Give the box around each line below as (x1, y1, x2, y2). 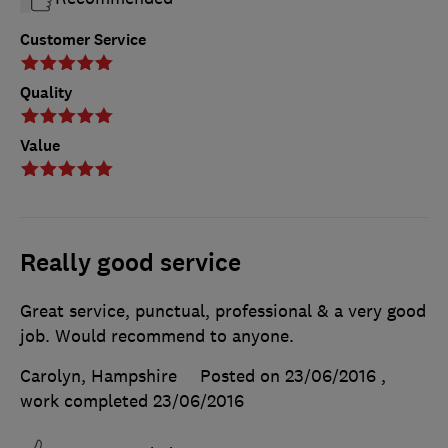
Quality (20, 82, 73, 104)
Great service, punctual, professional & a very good (20, 300, 426, 323)
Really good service (20, 247, 241, 280)
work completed (20, 390, 153, 413)
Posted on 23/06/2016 (200, 365, 376, 388)
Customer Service (20, 29, 146, 51)
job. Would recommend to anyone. (20, 325, 294, 348)
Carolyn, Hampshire (20, 365, 177, 388)
